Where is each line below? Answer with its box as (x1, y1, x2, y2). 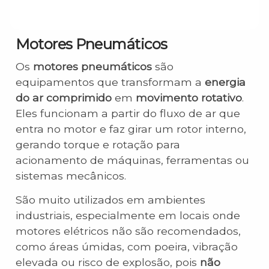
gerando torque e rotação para (16, 138, 180, 151)
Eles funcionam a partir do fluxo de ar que (16, 107, 240, 119)
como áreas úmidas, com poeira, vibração (16, 240, 238, 253)
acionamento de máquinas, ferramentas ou (16, 154, 249, 166)
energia (205, 76, 246, 88)
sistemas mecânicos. (16, 169, 126, 182)
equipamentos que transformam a (16, 76, 205, 88)
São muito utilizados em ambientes (16, 193, 205, 207)
